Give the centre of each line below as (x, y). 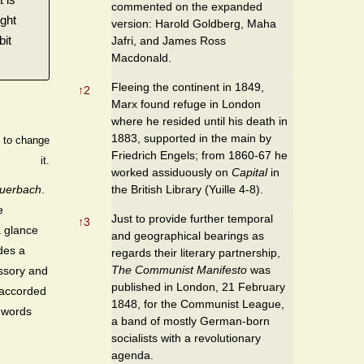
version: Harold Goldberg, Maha (194, 23)
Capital (249, 172)
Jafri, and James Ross (169, 40)
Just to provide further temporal (192, 218)
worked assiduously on (171, 172)
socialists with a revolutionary (186, 338)
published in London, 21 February (198, 286)
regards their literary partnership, (196, 252)
